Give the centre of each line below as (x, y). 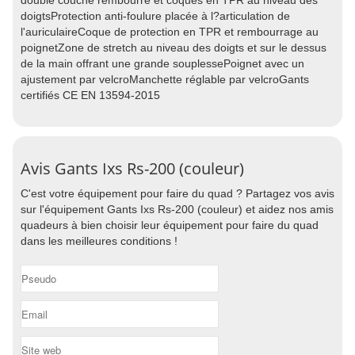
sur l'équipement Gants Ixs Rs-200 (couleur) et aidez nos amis (177, 209)
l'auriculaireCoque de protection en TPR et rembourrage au (170, 32)
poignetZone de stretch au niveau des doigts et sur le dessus (174, 48)
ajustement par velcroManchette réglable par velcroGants (165, 79)
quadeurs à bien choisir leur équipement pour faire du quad (170, 225)
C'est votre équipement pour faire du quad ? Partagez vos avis (177, 193)
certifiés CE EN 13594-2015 (90, 95)
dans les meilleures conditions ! (99, 241)
